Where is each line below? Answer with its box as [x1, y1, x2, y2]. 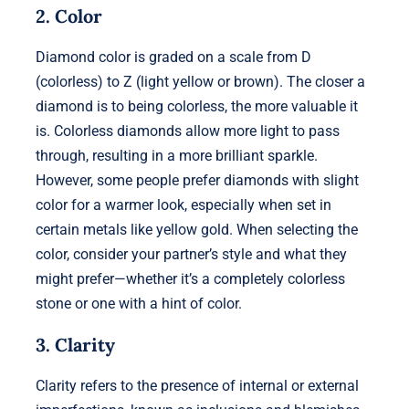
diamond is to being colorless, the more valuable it [35, 97, 358, 115]
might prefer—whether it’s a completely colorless [35, 269, 345, 288]
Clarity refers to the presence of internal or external [35, 376, 359, 394]
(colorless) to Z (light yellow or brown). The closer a [35, 72, 365, 90]
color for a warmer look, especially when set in [35, 195, 331, 214]
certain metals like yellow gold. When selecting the [35, 220, 358, 238]
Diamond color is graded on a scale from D [35, 47, 311, 66]
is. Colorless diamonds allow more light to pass [35, 121, 340, 140]
